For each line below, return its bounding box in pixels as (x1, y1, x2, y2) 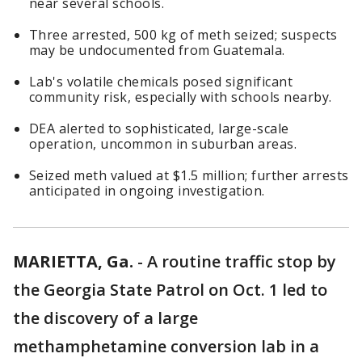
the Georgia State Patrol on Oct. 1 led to (13, 279, 327, 301)
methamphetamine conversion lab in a (13, 335, 319, 357)
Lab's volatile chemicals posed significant (29, 73, 293, 90)
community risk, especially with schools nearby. (29, 88, 332, 106)
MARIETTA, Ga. (13, 250, 133, 272)
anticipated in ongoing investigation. (29, 182, 265, 200)
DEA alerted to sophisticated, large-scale (29, 120, 289, 137)
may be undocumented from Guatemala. (29, 41, 285, 59)
